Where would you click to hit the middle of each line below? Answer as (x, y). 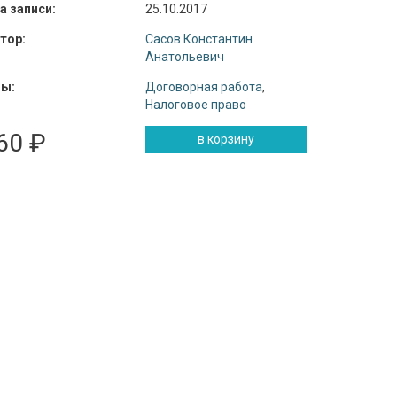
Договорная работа (204, 87)
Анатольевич (185, 57)
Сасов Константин (199, 39)
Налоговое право (196, 105)
